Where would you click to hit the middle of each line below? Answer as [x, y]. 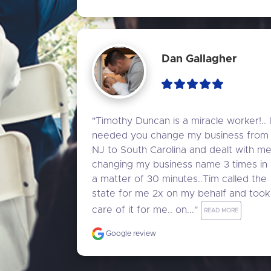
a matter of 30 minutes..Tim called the [179, 179]
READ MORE [221, 210]
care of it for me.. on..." [146, 210]
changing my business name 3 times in [180, 164]
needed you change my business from [180, 135]
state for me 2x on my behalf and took [181, 193]
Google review [130, 233]
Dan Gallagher [199, 60]
